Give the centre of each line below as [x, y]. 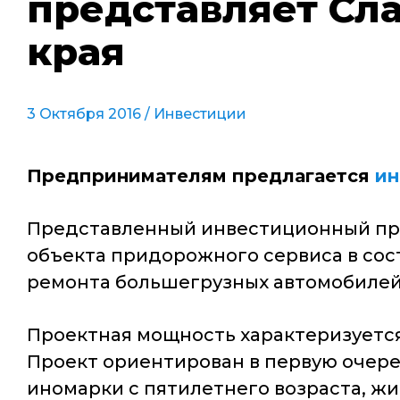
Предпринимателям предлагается [201, 176]
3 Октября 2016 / [90, 114]
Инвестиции [200, 114]
